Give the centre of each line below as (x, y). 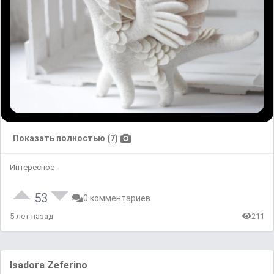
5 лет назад (31, 216)
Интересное (32, 167)
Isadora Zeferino (49, 265)
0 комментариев (117, 198)
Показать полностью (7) (65, 138)
